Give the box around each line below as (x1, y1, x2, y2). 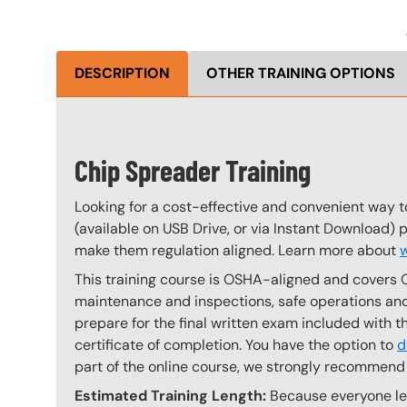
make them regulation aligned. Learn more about (74, 240, 400, 260)
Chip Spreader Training (74, 152, 311, 187)
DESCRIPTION (74, 63, 170, 83)
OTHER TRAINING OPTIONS (206, 63, 395, 83)
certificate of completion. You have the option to (74, 334, 397, 354)
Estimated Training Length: (74, 385, 266, 405)
